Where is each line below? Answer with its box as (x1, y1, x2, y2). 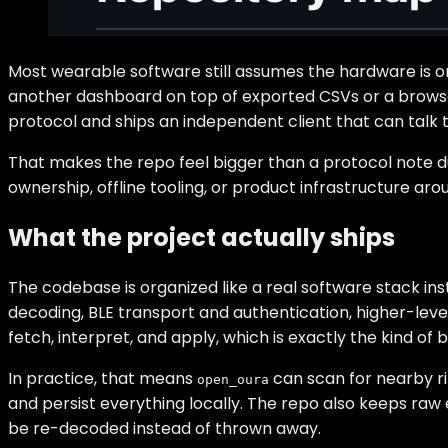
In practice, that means (8, 366, 197, 390)
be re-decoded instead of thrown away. (8, 416, 321, 440)
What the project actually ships (8, 220, 395, 254)
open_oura (197, 371, 269, 387)
